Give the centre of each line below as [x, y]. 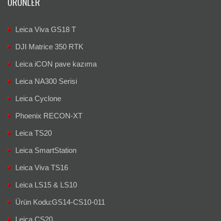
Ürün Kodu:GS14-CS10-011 [60, 202]
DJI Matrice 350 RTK [49, 47]
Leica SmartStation [46, 150]
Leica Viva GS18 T [46, 30]
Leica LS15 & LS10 [46, 185]
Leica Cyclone [38, 99]
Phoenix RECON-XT [49, 116]
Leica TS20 [34, 133]
